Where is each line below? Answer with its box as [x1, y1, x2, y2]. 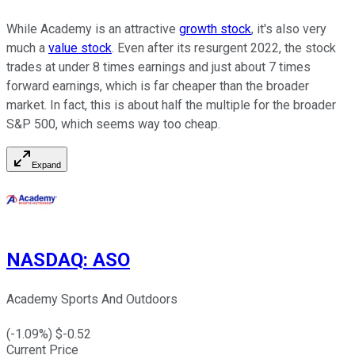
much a [6, 40, 48, 55]
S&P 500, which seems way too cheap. [6, 116, 227, 132]
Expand [32, 159, 61, 170]
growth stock [179, 21, 251, 36]
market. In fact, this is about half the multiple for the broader [6, 97, 336, 113]
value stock [48, 40, 112, 55]
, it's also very [251, 21, 326, 36]
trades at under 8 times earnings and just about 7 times [6, 59, 311, 74]
